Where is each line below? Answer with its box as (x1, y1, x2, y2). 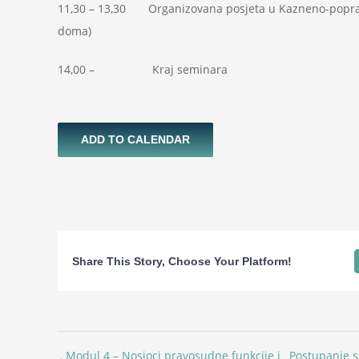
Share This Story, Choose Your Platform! (71, 254, 292, 268)
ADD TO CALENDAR (81, 133, 190, 146)
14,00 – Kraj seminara (58, 62, 228, 77)
